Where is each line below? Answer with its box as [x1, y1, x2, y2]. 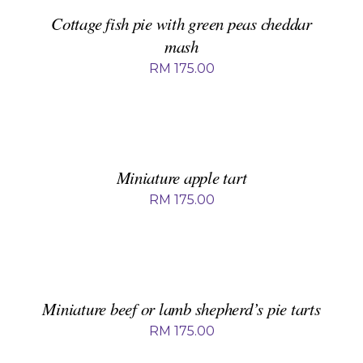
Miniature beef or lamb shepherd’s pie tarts [42, 297, 321, 321]
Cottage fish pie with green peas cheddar [51, 12, 312, 36]
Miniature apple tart [116, 166, 247, 190]
